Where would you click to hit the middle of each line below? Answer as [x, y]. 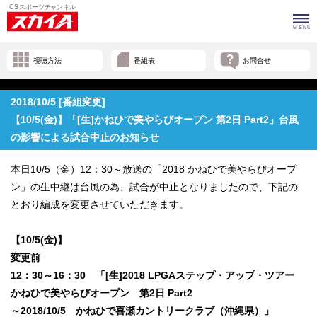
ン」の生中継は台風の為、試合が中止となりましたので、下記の [154, 187]
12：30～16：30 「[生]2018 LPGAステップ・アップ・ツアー [157, 276]
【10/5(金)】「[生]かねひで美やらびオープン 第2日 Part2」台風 [155, 120]
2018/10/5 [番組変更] [58, 102]
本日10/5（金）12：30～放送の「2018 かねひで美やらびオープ [154, 169]
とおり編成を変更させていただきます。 [100, 205]
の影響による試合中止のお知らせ [85, 138]
